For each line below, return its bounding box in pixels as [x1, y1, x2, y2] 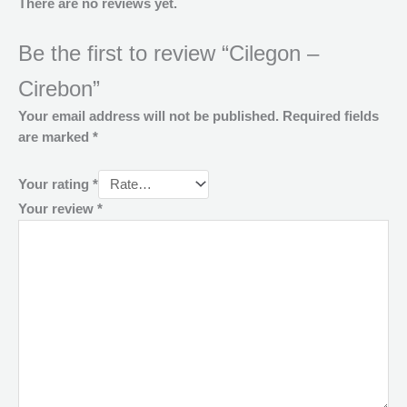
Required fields [283, 109, 379, 124]
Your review [18, 202, 97, 217]
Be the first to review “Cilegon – [18, 41, 319, 65]
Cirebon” [18, 76, 100, 101]
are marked [18, 130, 93, 145]
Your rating [18, 176, 93, 192]
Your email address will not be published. [18, 109, 279, 124]
